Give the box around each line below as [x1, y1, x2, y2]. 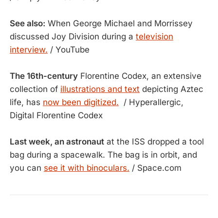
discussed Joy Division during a [10, 32, 136, 41]
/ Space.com [129, 163, 182, 173]
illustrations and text [60, 84, 140, 94]
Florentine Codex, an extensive [78, 71, 201, 81]
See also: [10, 18, 45, 28]
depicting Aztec [140, 84, 203, 94]
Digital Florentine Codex [10, 110, 103, 120]
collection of [10, 84, 60, 94]
